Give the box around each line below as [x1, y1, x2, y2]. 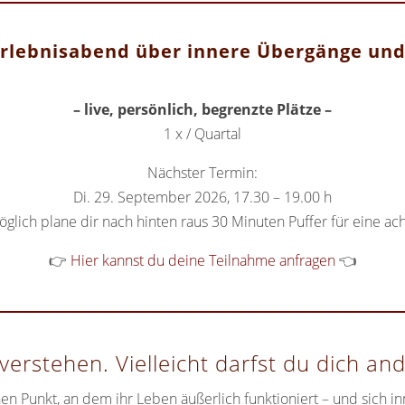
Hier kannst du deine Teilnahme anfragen [70, 250, 335, 271]
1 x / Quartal [164, 124, 241, 145]
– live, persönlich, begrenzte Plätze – [73, 99, 332, 120]
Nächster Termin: [147, 163, 258, 184]
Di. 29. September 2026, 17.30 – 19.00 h [73, 187, 332, 208]
